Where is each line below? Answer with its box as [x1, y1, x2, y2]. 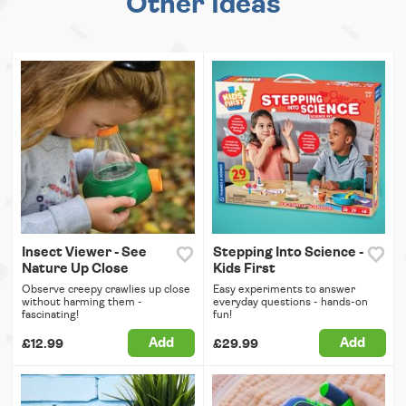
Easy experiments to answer [212, 284, 355, 295]
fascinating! [22, 309, 79, 321]
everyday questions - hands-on [212, 296, 368, 308]
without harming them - [22, 296, 142, 308]
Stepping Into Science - [212, 246, 363, 260]
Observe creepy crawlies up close [22, 284, 190, 295]
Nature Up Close [22, 262, 129, 276]
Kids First [212, 262, 275, 276]
